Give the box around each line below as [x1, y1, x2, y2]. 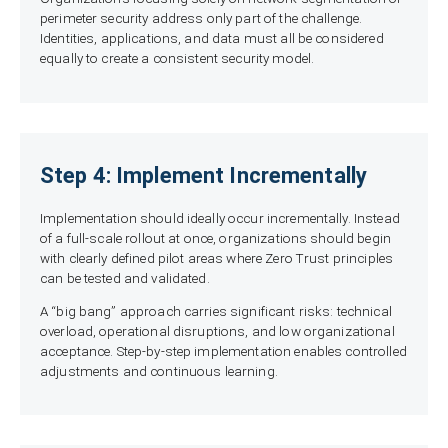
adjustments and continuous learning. [40, 364, 278, 379]
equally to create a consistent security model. [40, 51, 315, 67]
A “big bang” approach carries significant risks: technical [40, 304, 392, 319]
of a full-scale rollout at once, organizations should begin [40, 230, 391, 246]
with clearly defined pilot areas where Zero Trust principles [40, 250, 394, 266]
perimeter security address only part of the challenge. [40, 11, 363, 27]
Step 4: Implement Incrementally [40, 162, 368, 188]
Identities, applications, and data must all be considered [40, 31, 384, 47]
